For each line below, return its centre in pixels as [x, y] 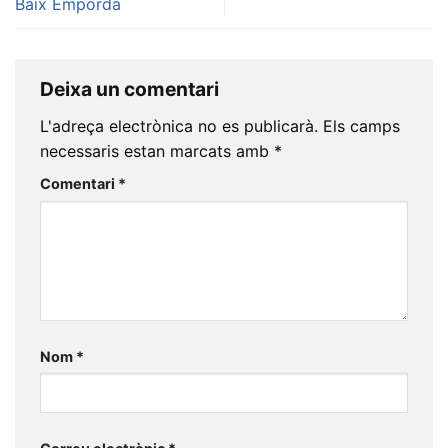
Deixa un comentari [131, 89]
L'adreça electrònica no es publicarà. [179, 125]
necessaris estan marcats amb [157, 150]
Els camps [361, 125]
